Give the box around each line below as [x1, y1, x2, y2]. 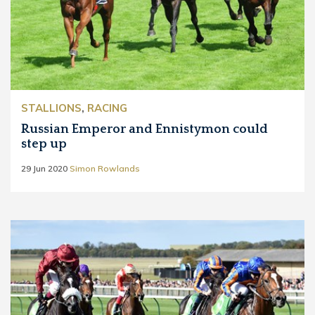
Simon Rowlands [70, 163, 140, 174]
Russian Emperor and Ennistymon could [21, 122, 268, 136]
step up [21, 137, 67, 151]
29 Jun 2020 [21, 163, 67, 174]
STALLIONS [21, 101, 82, 115]
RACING [87, 101, 127, 115]
